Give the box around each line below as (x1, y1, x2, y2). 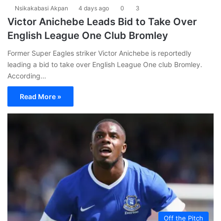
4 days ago (78, 4, 109, 12)
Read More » (20, 92, 61, 101)
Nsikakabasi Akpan (15, 4, 68, 12)
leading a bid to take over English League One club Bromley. (7, 60, 202, 69)
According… (7, 71, 46, 80)
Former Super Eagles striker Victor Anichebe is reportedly (7, 48, 191, 57)
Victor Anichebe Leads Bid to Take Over (7, 15, 197, 28)
